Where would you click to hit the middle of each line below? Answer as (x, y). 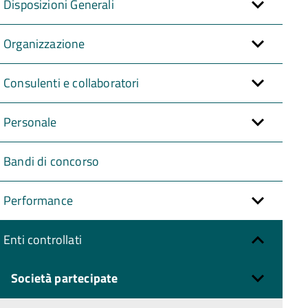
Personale (30, 122)
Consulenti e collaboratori (71, 82)
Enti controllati (43, 239)
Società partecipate (65, 278)
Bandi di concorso (52, 161)
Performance (38, 200)
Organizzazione (44, 43)
